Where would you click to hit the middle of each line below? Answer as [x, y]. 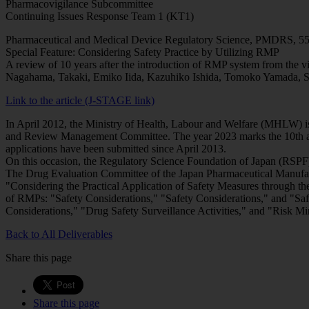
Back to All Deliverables [59, 234]
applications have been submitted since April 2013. [116, 148]
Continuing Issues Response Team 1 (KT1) [100, 16]
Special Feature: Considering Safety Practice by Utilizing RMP [142, 52]
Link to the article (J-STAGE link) [80, 100]
